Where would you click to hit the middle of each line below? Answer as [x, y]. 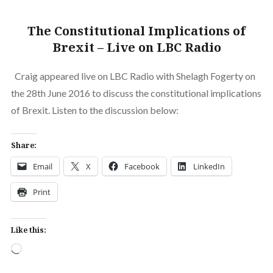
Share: [23, 145]
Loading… [41, 249]
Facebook [142, 166]
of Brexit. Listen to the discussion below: [94, 110]
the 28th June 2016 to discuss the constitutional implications [136, 93]
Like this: [28, 230]
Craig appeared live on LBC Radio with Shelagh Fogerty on [133, 76]
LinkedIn [209, 166]
